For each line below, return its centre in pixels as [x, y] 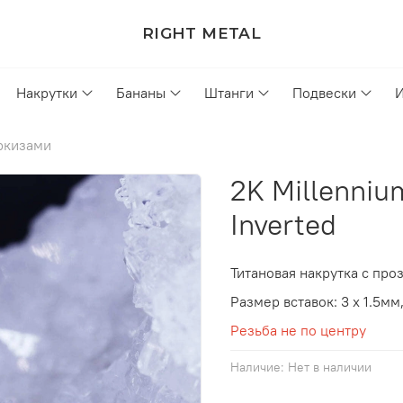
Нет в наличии [330, 367]
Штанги [229, 93]
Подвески [325, 93]
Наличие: [257, 367]
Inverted [283, 225]
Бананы [140, 93]
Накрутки [46, 93]
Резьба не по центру [298, 331]
